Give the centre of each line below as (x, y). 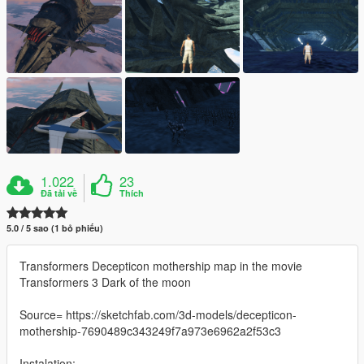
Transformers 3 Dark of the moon (105, 282)
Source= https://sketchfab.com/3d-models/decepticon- (158, 315)
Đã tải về (59, 193)
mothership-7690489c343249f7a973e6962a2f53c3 (150, 331)
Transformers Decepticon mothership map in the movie (161, 266)
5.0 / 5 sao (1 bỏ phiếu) (55, 228)
